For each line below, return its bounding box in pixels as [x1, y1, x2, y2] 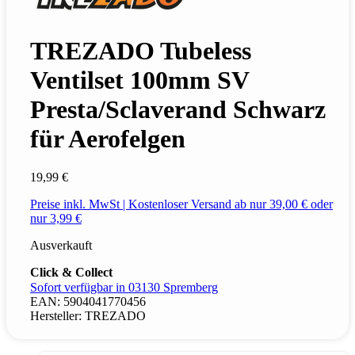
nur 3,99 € [30, 212, 82, 226]
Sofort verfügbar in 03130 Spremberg [30, 281, 218, 295]
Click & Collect [30, 265, 113, 280]
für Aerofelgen [30, 124, 185, 153]
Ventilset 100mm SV [30, 66, 249, 94]
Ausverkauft [30, 239, 92, 253]
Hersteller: [30, 309, 85, 323]
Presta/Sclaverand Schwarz [30, 95, 326, 124]
